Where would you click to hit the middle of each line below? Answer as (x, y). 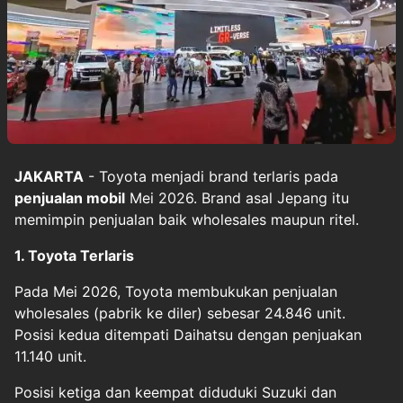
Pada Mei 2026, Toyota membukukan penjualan (176, 291)
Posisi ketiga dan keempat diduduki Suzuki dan (175, 392)
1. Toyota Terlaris (74, 255)
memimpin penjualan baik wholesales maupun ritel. (189, 219)
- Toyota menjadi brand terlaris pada (211, 176)
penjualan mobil (70, 198)
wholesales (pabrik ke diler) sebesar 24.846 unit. (180, 313)
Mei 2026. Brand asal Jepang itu (237, 198)
